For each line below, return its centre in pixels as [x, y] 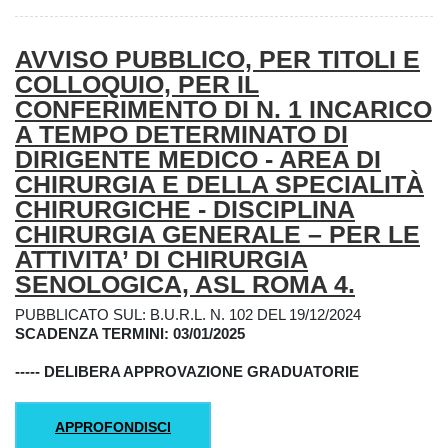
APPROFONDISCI [113, 426]
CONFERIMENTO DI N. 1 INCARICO [223, 109]
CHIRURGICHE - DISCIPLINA [185, 209]
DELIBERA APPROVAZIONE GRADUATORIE [201, 371]
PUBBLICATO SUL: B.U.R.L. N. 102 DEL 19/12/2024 [188, 314]
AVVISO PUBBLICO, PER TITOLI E [217, 59]
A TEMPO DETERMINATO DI [181, 134]
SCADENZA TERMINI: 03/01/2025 [130, 333]
